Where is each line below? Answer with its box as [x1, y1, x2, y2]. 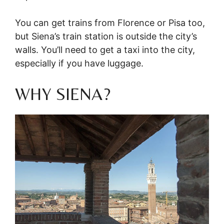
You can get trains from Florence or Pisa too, [15, 17, 205, 28]
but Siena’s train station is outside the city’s [15, 31, 197, 42]
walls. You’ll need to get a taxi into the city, [15, 44, 195, 55]
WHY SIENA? [15, 84, 110, 104]
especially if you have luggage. [15, 58, 143, 69]
